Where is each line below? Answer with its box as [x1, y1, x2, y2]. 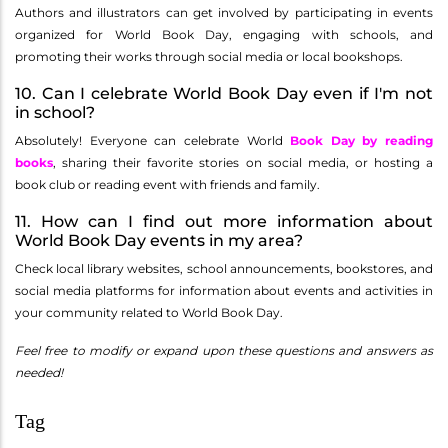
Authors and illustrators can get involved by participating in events [15, 5, 433, 21]
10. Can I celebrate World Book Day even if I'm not [15, 84, 433, 104]
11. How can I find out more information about [15, 212, 433, 232]
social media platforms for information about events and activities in [15, 283, 433, 299]
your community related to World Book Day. [15, 305, 283, 321]
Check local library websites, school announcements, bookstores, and [15, 261, 433, 277]
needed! [15, 365, 63, 381]
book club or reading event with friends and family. [15, 177, 320, 193]
